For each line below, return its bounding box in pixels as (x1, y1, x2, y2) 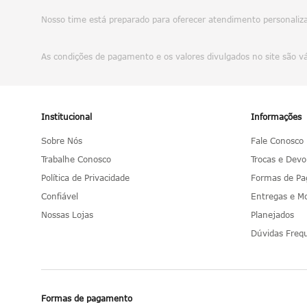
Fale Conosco (251, 136, 304, 146)
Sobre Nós (41, 136, 82, 146)
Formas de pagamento (41, 293, 132, 304)
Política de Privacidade (41, 173, 130, 183)
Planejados (251, 210, 294, 220)
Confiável (41, 191, 78, 201)
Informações (251, 112, 302, 122)
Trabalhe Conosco (41, 154, 111, 164)
